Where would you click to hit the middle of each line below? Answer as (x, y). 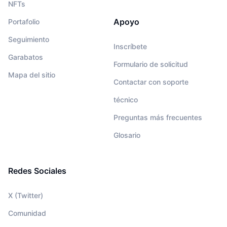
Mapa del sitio (32, 74)
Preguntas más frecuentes (158, 117)
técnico (126, 99)
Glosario (127, 135)
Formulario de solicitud (151, 64)
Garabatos (26, 57)
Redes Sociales (37, 171)
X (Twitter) (26, 195)
